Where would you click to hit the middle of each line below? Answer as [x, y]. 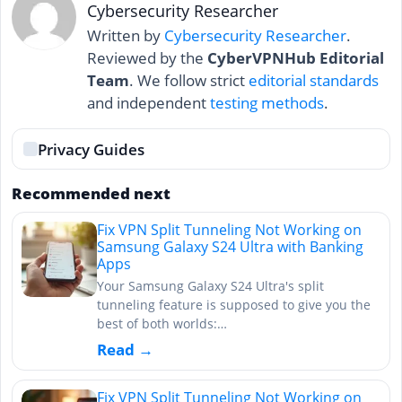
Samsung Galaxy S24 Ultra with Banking [230, 247]
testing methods [267, 103]
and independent [149, 103]
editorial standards [314, 81]
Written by [126, 36]
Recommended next [91, 194]
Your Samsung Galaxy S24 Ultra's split [210, 286]
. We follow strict [189, 81]
